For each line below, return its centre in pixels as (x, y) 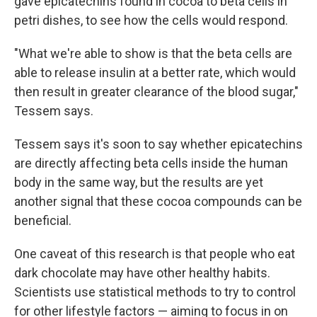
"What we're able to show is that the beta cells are (153, 54)
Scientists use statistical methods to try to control (155, 292)
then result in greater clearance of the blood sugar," (156, 92)
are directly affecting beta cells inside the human (151, 163)
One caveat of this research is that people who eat (155, 254)
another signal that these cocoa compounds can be (158, 202)
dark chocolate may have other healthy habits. (142, 273)
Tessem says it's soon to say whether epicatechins (158, 144)
